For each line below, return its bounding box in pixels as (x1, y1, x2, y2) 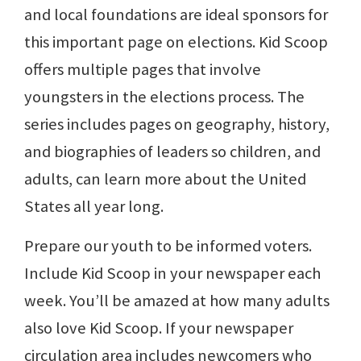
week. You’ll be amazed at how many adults (24, 290, 330, 312)
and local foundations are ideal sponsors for (24, 4, 328, 26)
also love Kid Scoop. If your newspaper (24, 317, 293, 339)
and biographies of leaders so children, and (24, 141, 321, 163)
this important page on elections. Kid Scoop (24, 31, 328, 53)
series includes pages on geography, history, (24, 114, 330, 135)
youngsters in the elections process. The (24, 86, 305, 108)
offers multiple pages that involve (24, 59, 261, 81)
